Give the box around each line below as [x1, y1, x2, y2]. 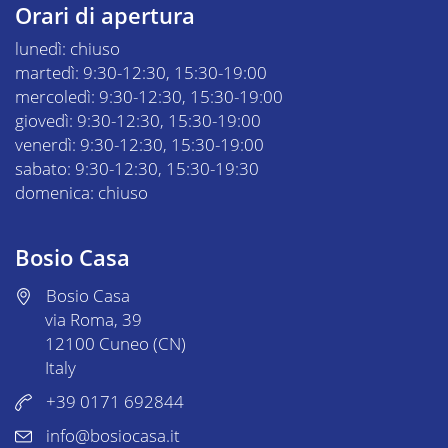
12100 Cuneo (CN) [45, 331, 186, 355]
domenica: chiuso [15, 180, 148, 204]
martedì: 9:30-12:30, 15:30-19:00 [15, 60, 267, 84]
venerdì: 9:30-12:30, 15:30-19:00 [15, 132, 264, 156]
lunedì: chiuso [15, 36, 120, 60]
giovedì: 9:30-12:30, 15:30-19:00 [15, 108, 261, 132]
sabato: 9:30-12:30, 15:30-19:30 [15, 156, 259, 180]
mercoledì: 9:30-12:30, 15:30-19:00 [15, 84, 283, 108]
